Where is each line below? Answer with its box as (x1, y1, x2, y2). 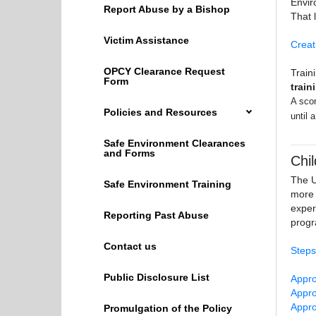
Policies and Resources (104, 107, 217, 119)
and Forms (104, 147, 155, 159)
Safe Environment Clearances (104, 138, 245, 150)
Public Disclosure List (104, 272, 209, 284)
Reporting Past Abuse (104, 209, 209, 221)
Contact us (104, 241, 157, 253)
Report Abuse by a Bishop (104, 4, 230, 16)
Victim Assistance (104, 35, 189, 47)
